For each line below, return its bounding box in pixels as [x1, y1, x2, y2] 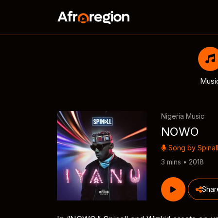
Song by [166, 144, 198, 152]
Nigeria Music [161, 112, 204, 120]
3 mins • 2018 [161, 158, 204, 166]
